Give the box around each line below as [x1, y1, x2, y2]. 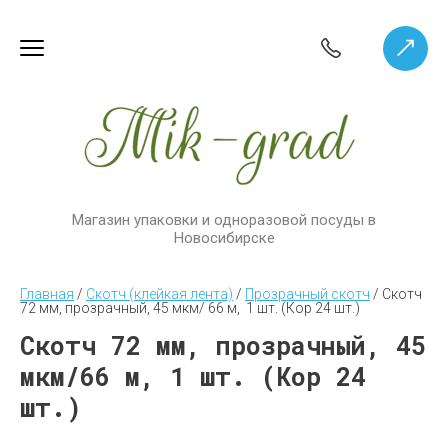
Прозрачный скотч [245, 286, 370, 302]
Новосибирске [173, 229, 275, 247]
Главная [20, 286, 74, 302]
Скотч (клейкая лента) [86, 286, 233, 302]
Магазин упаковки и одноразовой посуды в [72, 211, 376, 229]
